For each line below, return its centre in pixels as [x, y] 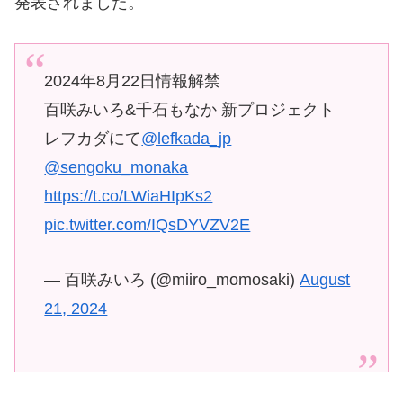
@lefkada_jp [187, 138]
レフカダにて [93, 138]
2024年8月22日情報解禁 [133, 81]
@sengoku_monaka [116, 167]
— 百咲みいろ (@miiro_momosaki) [172, 279]
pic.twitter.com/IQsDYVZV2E [148, 224]
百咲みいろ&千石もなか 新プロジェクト [190, 109]
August [325, 279]
